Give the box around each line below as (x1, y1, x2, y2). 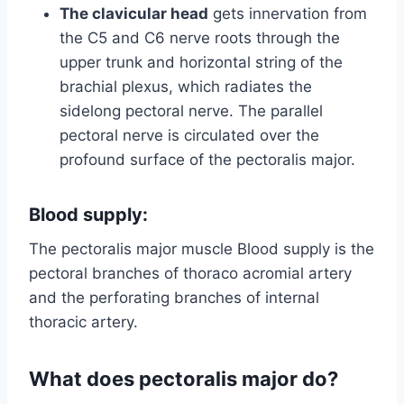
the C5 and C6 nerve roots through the (60, 29, 340, 48)
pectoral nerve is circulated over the (60, 126, 319, 145)
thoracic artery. (29, 313, 138, 332)
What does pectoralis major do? (29, 367, 338, 391)
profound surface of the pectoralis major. (60, 151, 355, 170)
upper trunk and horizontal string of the (60, 53, 343, 72)
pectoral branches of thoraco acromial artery (29, 264, 352, 283)
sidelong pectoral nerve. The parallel (60, 102, 323, 121)
